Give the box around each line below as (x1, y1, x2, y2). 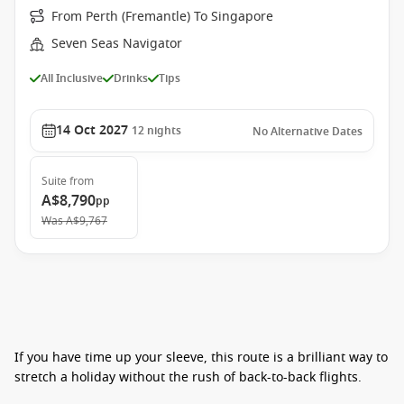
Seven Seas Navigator (51, 34, 182, 53)
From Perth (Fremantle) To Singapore (51, 7, 273, 26)
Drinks (114, 69, 148, 87)
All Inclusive (41, 69, 103, 87)
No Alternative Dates (252, 124, 363, 140)
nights (147, 123, 181, 139)
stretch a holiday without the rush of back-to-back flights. (14, 368, 362, 387)
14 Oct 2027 (56, 121, 128, 140)
